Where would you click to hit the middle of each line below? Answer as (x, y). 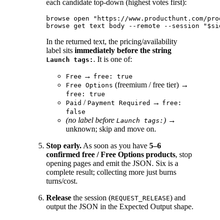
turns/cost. (62, 181)
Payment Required (119, 103)
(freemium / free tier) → (151, 85)
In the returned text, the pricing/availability (112, 42)
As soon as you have (115, 146)
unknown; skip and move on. (111, 129)
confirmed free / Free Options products (111, 155)
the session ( (91, 198)
